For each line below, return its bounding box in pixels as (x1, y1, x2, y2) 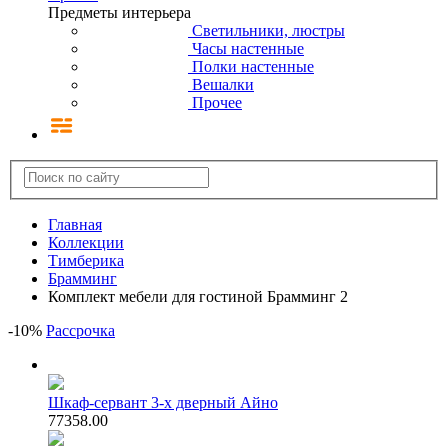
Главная (48, 216, 102, 234)
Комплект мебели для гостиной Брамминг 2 (48, 288, 348, 306)
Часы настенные (192, 39, 304, 57)
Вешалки (192, 75, 254, 93)
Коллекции (48, 234, 124, 252)
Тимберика (48, 252, 124, 270)
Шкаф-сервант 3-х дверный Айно (48, 394, 278, 412)
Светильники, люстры (192, 21, 345, 39)
